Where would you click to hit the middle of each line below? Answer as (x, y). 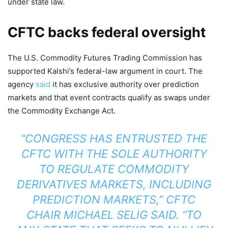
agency (22, 84)
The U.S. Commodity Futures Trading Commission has (105, 58)
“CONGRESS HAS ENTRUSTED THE (114, 138)
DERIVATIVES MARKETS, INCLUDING (114, 184)
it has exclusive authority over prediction (125, 84)
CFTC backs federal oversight (107, 32)
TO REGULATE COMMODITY (114, 169)
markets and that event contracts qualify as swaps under (109, 97)
